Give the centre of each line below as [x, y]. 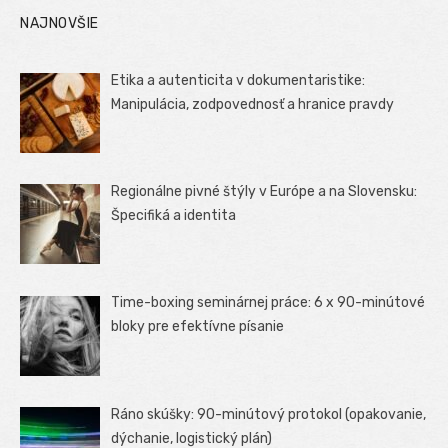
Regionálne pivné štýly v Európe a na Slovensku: [264, 192]
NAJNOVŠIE [59, 23]
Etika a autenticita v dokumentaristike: [238, 80]
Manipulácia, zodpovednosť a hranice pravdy [253, 104]
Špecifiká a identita [174, 216]
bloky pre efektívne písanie [198, 327]
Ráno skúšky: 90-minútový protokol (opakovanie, [269, 414]
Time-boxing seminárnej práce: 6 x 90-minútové [268, 303]
